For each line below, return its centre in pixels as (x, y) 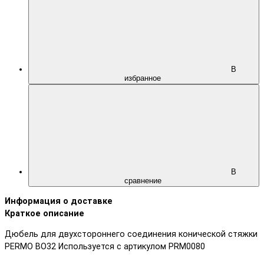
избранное (144, 78)
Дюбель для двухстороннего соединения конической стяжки (131, 235)
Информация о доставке (59, 202)
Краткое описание (44, 214)
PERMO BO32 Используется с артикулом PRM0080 (105, 247)
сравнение (144, 180)
